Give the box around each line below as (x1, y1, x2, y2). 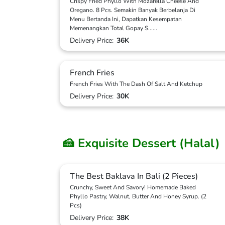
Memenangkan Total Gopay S (70, 24, 148, 32)
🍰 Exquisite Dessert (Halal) (62, 135, 220, 151)
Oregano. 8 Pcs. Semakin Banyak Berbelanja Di (70, 6, 195, 14)
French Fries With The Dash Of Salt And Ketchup (70, 80, 202, 88)
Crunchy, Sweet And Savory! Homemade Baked (70, 183, 196, 191)
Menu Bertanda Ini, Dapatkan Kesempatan (70, 15, 182, 23)
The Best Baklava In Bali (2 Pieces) (70, 171, 198, 182)
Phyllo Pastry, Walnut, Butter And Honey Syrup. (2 (70, 192, 206, 200)
